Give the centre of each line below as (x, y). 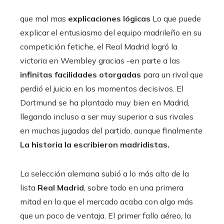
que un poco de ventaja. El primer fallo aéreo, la (105, 215)
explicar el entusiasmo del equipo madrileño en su (111, 32)
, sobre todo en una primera (134, 187)
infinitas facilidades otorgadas (80, 74)
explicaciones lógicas (109, 18)
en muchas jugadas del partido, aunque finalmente (111, 130)
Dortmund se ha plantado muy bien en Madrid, (105, 102)
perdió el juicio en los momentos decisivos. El (102, 88)
